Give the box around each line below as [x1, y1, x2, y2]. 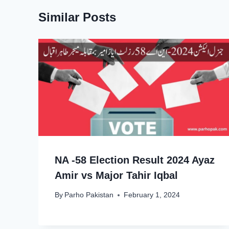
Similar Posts [38, 10, 116, 25]
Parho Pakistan [64, 191, 114, 199]
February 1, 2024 [124, 191, 180, 199]
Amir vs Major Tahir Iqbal [55, 169, 178, 181]
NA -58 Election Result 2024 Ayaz [55, 154, 215, 166]
